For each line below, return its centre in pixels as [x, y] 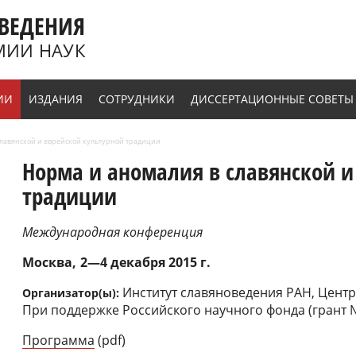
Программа [58, 341]
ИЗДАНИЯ [56, 99]
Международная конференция [112, 232]
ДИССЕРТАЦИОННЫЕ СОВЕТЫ [272, 99]
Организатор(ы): [72, 293]
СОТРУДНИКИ [137, 99]
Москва [47, 263]
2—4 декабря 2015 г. [145, 263]
